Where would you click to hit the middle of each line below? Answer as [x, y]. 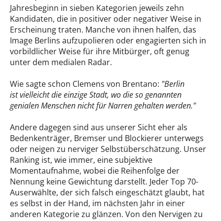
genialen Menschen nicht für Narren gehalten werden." [103, 106]
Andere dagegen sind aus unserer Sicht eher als [99, 127]
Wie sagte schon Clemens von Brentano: [86, 84]
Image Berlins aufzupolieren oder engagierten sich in [108, 40]
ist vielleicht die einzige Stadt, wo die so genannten [96, 95]
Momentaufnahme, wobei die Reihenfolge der [95, 171]
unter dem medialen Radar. [61, 62]
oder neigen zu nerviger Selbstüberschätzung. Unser [108, 149]
